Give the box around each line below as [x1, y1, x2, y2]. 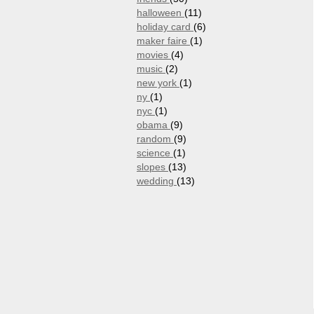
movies [137, 50, 171, 61]
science [137, 148, 173, 159]
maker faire [137, 36, 190, 47]
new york [137, 78, 179, 89]
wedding [137, 176, 177, 187]
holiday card [137, 22, 193, 33]
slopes [137, 162, 168, 173]
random [137, 134, 174, 145]
